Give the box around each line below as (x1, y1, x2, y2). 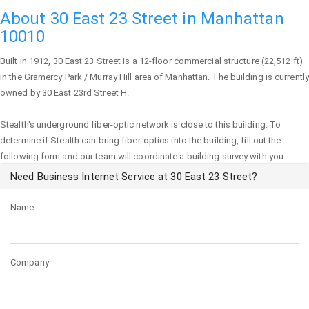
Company (10, 257, 49, 268)
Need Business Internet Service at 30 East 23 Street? (10, 170, 258, 183)
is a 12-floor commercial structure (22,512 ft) (121, 56, 303, 66)
